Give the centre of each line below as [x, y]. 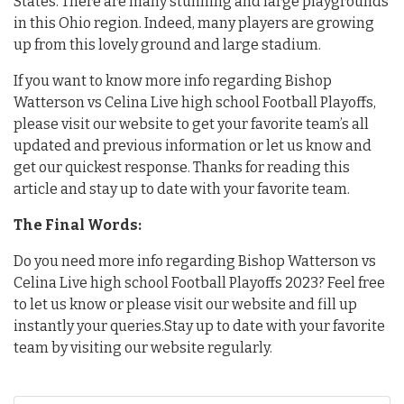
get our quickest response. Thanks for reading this [182, 167]
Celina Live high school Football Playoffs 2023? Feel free [199, 282]
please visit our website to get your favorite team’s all [191, 124]
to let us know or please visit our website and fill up [185, 304]
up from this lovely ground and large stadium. [167, 44]
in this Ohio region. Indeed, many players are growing [194, 23]
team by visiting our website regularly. [143, 347]
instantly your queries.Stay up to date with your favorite [199, 326]
